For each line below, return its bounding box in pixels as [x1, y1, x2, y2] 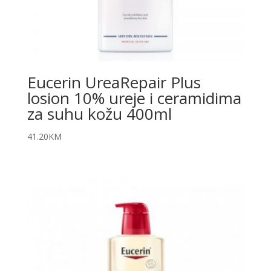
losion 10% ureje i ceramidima [27, 87, 241, 109]
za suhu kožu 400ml [27, 102, 172, 125]
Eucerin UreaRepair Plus [27, 71, 201, 93]
